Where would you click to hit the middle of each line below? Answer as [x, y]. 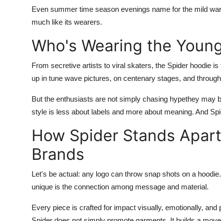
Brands [58, 154]
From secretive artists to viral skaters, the [99, 65]
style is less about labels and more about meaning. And [121, 112]
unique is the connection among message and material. [120, 187]
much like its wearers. [67, 22]
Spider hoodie [190, 65]
